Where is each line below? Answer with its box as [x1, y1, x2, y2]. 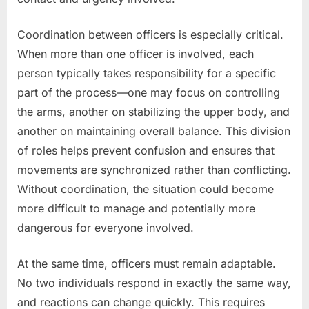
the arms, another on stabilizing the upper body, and [17, 104, 290, 119]
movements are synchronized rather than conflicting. [17, 162, 291, 177]
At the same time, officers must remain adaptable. [17, 256, 276, 270]
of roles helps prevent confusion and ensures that [17, 143, 275, 157]
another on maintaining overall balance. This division [17, 123, 290, 138]
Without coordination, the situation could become [17, 181, 274, 196]
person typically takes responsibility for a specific [17, 66, 276, 80]
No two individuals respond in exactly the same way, [17, 275, 291, 290]
